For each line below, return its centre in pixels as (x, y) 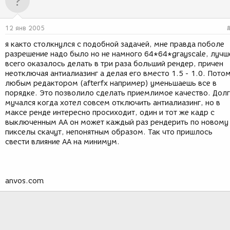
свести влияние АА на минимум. (62, 142)
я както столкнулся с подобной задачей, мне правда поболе (115, 44)
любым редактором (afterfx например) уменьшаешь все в (111, 83)
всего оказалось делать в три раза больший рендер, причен (114, 64)
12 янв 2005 (25, 28)
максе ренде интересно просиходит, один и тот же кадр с (110, 113)
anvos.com (24, 181)
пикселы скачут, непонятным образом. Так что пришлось (109, 132)
